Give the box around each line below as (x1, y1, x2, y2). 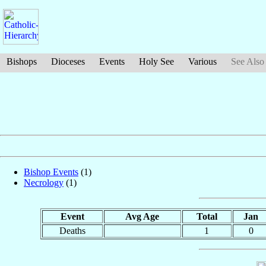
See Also (231, 56, 264, 66)
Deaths (59, 226, 85, 236)
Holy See (139, 56, 174, 66)
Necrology (24, 178, 64, 188)
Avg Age (125, 211, 159, 222)
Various (188, 56, 217, 66)
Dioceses (51, 56, 85, 66)
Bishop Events (24, 167, 78, 178)
